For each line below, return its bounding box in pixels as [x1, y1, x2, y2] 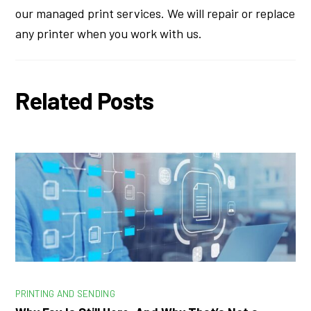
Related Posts [15, 86, 154, 115]
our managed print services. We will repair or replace [15, 5, 296, 21]
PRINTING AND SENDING [15, 287, 115, 299]
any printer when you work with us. [15, 25, 203, 41]
